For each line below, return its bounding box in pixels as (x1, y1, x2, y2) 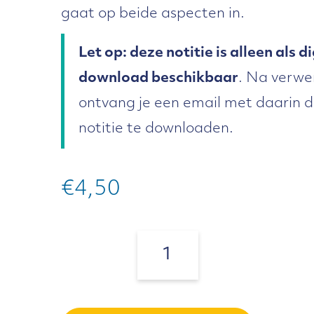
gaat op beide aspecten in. (61, 7, 245, 21)
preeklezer (137, 246, 205, 259)
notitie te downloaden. (78, 122, 233, 136)
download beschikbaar (78, 71, 238, 86)
